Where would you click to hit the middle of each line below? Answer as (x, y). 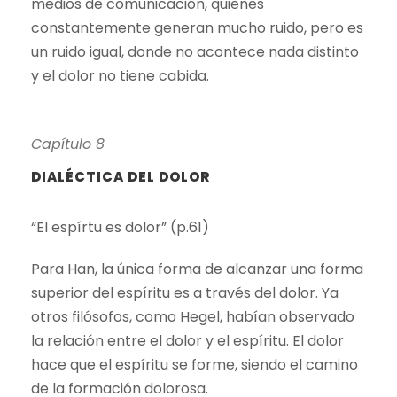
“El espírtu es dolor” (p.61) (120, 227)
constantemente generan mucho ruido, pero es (197, 27)
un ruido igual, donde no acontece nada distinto (195, 51)
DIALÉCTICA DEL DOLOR (121, 176)
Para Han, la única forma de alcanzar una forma (197, 269)
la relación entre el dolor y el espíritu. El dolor (187, 340)
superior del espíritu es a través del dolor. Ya (185, 292)
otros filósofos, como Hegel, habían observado (193, 316)
